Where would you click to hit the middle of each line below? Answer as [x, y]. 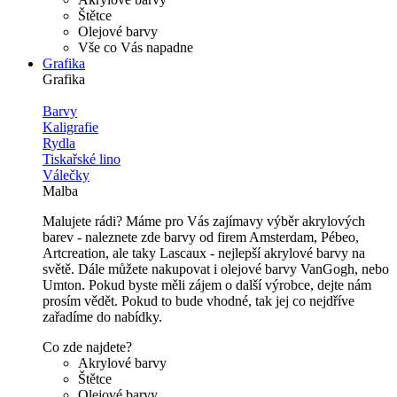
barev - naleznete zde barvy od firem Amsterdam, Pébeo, [201, 237]
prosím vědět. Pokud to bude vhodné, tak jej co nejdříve [198, 301]
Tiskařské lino [82, 159]
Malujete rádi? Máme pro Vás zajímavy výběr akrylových [204, 221]
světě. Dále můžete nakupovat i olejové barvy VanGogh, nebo [216, 269]
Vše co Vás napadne [136, 47]
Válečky [66, 175]
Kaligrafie [70, 127]
